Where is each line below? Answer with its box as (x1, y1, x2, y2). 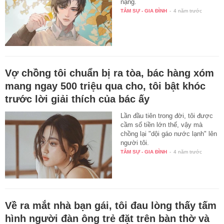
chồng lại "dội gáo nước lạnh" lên (120, 130, 217, 138)
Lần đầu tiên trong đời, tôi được (120, 112, 213, 120)
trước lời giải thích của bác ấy (5, 93, 149, 105)
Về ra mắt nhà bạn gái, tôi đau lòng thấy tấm (5, 200, 216, 211)
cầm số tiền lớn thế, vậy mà (120, 121, 203, 129)
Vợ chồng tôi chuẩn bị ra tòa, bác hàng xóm (5, 67, 214, 79)
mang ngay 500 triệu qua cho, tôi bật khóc (5, 80, 205, 92)
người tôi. (120, 139, 149, 147)
